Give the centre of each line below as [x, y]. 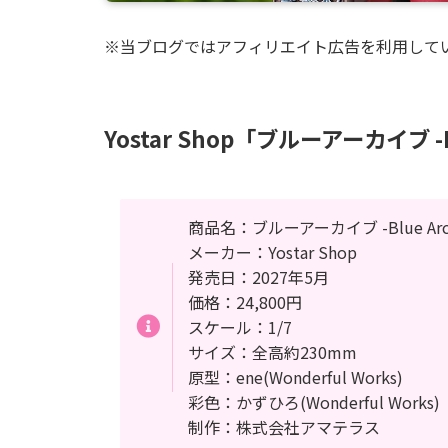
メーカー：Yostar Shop [272, 251]
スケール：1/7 [240, 326]
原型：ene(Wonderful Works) [295, 376]
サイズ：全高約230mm [272, 351]
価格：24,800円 [245, 301]
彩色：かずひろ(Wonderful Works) [314, 401]
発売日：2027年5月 [258, 276]
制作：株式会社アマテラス [284, 426]
